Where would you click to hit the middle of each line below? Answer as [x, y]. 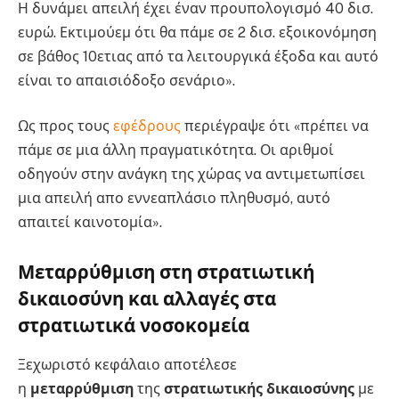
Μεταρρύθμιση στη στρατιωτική [166, 272]
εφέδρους [149, 126]
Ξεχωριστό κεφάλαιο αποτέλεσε [127, 365]
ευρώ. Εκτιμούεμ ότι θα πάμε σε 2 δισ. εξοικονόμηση [197, 32]
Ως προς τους [65, 126]
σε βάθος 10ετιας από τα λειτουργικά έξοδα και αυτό [198, 56]
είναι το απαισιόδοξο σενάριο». [126, 80]
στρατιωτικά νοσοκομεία [134, 326]
